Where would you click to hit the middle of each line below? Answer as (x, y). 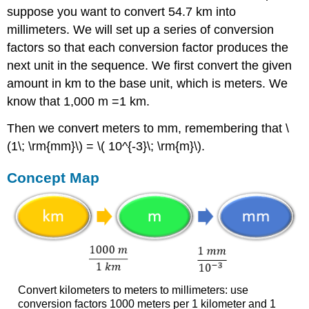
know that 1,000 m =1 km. (79, 102)
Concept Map (53, 178)
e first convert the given (228, 66)
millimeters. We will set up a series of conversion (141, 30)
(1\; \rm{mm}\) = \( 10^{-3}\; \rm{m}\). (106, 147)
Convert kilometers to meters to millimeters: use (133, 290)
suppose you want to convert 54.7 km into (122, 12)
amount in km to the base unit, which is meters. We (148, 84)
